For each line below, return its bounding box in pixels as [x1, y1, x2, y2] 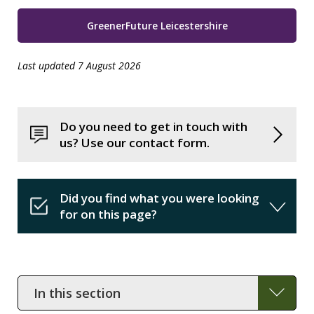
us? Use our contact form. [60, 135, 210, 151]
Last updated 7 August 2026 [18, 59, 141, 72]
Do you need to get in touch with [60, 118, 247, 135]
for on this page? [60, 206, 157, 222]
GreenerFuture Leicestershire [86, 19, 228, 32]
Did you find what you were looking [60, 190, 259, 206]
